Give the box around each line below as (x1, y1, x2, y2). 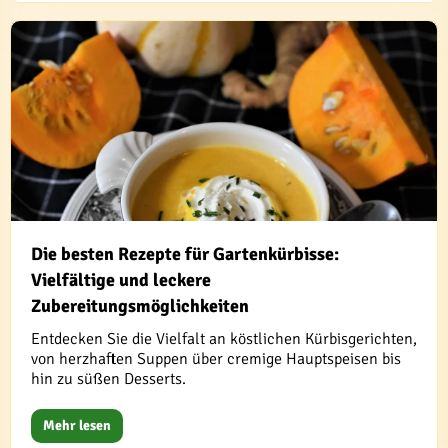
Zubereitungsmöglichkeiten (31, 294, 249, 317)
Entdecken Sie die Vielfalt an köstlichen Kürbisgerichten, (31, 328, 417, 349)
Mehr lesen (43, 416, 111, 434)
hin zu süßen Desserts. (31, 368, 186, 389)
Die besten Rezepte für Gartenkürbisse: (31, 242, 339, 265)
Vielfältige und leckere (31, 268, 211, 291)
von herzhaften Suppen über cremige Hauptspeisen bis (31, 348, 401, 369)
